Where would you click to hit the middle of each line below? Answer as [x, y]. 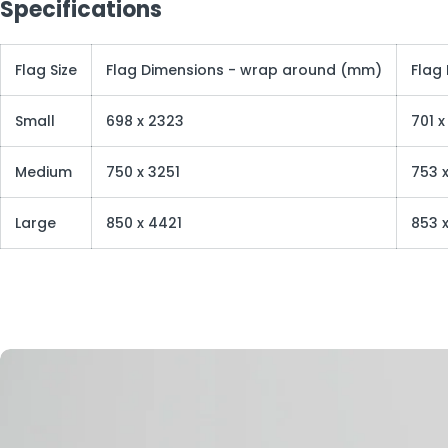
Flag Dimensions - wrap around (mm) [244, 70]
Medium [43, 172]
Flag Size [46, 70]
